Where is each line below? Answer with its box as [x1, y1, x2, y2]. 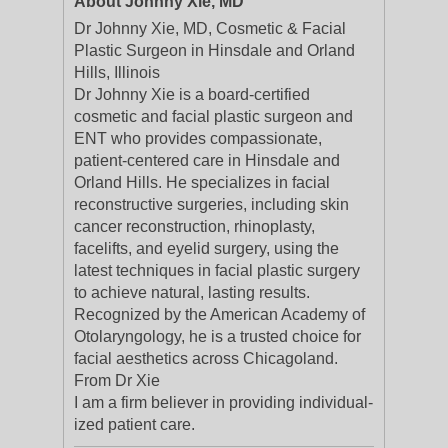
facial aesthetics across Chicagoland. [74, 350, 338, 367]
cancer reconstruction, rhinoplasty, [74, 218, 315, 235]
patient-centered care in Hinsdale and [74, 152, 340, 169]
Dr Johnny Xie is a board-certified [74, 86, 310, 103]
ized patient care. [74, 416, 195, 433]
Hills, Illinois [74, 64, 160, 81]
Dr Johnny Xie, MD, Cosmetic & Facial [74, 20, 346, 37]
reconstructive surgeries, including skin [74, 196, 349, 213]
